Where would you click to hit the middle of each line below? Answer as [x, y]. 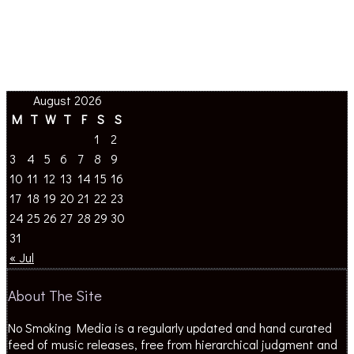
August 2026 [67, 100]
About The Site [55, 295]
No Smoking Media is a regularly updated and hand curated [170, 328]
